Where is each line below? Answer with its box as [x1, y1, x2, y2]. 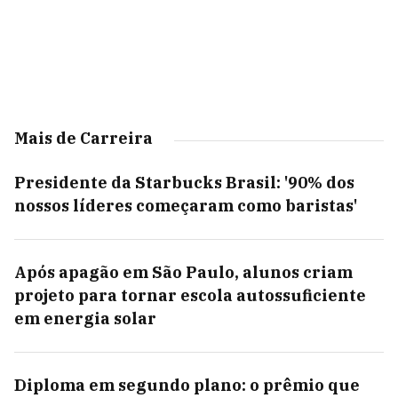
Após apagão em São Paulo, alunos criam [14, 262, 353, 283]
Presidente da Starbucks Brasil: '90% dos [14, 172, 354, 193]
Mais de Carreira [14, 128, 153, 148]
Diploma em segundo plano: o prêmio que [14, 375, 360, 395]
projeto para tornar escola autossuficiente [14, 285, 366, 306]
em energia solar [14, 308, 156, 329]
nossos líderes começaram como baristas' [14, 195, 357, 216]
